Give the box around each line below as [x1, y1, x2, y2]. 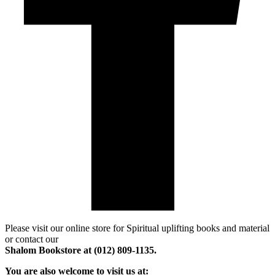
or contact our [5, 233, 58, 244]
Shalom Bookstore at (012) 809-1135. [5, 244, 157, 255]
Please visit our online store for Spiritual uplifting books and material [5, 222, 269, 233]
